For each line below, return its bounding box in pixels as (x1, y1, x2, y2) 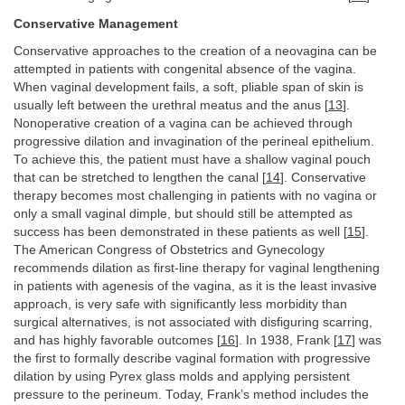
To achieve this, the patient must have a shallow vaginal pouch (14, 153, 371, 166)
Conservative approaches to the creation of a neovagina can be (14, 44, 377, 58)
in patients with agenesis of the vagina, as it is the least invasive (14, 279, 377, 293)
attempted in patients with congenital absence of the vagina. (14, 62, 356, 76)
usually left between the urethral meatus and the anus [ (14, 99, 328, 112)
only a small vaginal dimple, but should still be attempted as (14, 207, 353, 221)
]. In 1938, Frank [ (235, 334, 337, 347)
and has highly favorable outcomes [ (14, 334, 221, 347)
